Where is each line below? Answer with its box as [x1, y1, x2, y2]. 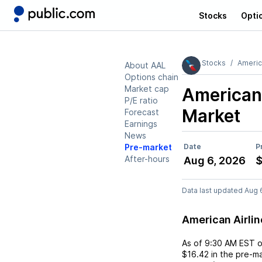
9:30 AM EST [205, 238, 255, 248]
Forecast [125, 107, 159, 117]
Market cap [125, 84, 169, 94]
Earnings [125, 119, 157, 129]
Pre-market [125, 142, 172, 152]
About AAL [125, 60, 166, 70]
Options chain [125, 72, 178, 82]
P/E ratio [125, 95, 158, 105]
